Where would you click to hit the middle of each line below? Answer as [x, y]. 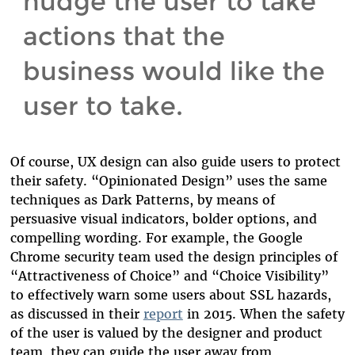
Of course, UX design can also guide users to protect [175, 161]
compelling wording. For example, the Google [156, 237]
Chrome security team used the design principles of [174, 256]
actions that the [124, 36]
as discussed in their [76, 313]
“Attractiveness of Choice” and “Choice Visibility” [169, 275]
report [163, 313]
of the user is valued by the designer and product [166, 332]
